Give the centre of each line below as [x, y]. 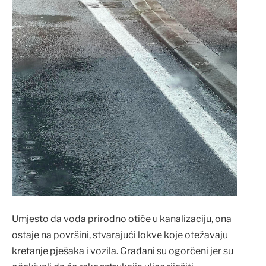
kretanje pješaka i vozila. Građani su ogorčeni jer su [123, 251]
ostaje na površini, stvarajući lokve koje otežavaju [120, 235]
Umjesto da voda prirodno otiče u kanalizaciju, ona [122, 218]
